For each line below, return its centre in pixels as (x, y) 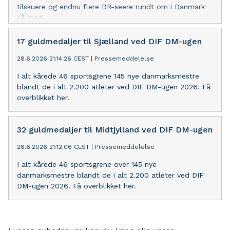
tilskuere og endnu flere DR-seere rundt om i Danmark (111, 6)
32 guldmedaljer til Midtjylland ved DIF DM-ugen (115, 129)
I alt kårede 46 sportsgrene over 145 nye (87, 164)
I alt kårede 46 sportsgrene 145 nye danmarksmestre (108, 76)
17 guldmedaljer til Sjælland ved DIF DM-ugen (109, 41)
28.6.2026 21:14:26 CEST (53, 58)
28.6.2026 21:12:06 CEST (53, 147)
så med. (31, 17)
